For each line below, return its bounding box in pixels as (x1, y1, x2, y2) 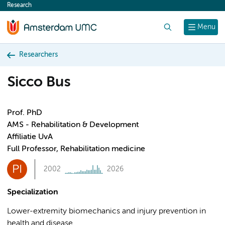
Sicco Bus (7, 75, 70, 90)
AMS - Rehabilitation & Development (7, 121, 139, 129)
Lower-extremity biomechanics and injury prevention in (7, 207, 206, 215)
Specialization (7, 188, 58, 196)
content (12, 4, 40, 12)
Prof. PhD (7, 109, 42, 117)
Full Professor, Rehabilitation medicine (7, 145, 145, 153)
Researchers (19, 51, 58, 58)
